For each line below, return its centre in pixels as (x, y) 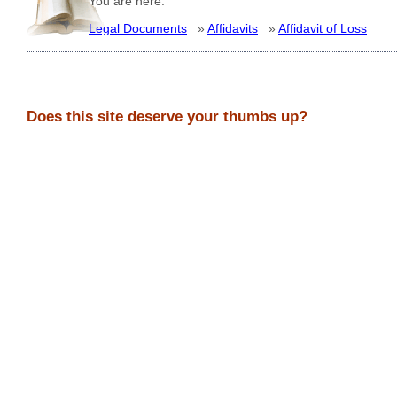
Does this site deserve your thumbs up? (167, 117)
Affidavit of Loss (323, 28)
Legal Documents (138, 28)
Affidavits (233, 28)
